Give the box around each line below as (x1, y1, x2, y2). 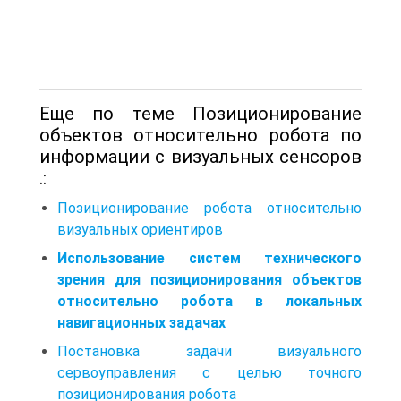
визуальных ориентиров (57, 220, 223, 238)
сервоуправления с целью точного (57, 363, 362, 381)
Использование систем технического (57, 249, 362, 267)
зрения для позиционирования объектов (57, 270, 362, 288)
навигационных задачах (57, 313, 226, 331)
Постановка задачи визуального (57, 342, 362, 360)
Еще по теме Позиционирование (39, 102, 362, 124)
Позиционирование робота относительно (57, 199, 362, 217)
